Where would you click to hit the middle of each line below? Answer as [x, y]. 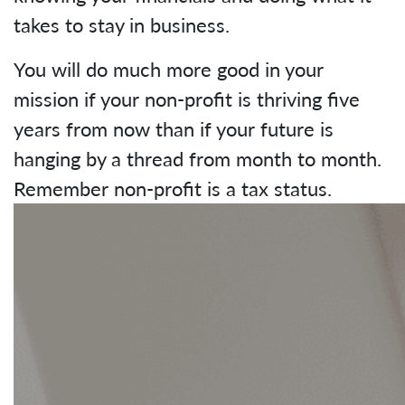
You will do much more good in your [169, 69]
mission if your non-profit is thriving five [187, 99]
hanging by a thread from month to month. [198, 159]
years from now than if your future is [174, 129]
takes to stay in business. [122, 25]
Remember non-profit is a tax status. [173, 188]
